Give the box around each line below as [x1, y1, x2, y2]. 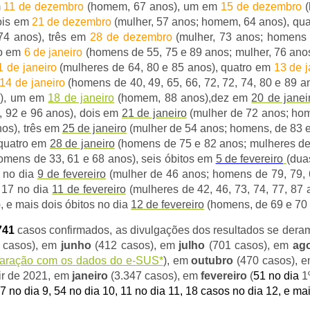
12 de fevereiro [131, 199, 204, 210]
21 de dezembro [31, 16, 111, 28]
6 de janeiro [24, 46, 83, 58]
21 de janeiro [121, 107, 187, 119]
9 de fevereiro [37, 168, 106, 180]
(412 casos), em [91, 239, 179, 251]
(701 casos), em [205, 239, 293, 251]
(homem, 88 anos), [113, 92, 211, 104]
